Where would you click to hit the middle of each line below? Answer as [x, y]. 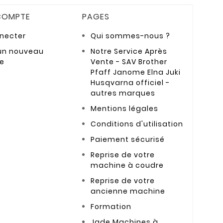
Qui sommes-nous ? [131, 36]
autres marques [123, 93]
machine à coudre [127, 166]
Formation [111, 207]
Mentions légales [125, 109]
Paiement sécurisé [128, 140]
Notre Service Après [129, 52]
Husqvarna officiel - [130, 83]
